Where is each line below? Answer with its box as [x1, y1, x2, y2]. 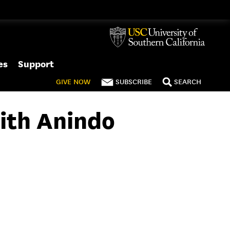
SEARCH [174, 77, 201, 86]
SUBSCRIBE [116, 77, 152, 86]
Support [18, 59, 54, 69]
